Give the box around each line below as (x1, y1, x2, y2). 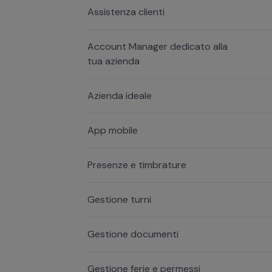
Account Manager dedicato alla (87, 39, 228, 53)
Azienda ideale (87, 89, 152, 102)
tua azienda (87, 54, 140, 67)
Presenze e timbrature (87, 158, 186, 171)
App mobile (87, 123, 138, 137)
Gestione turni (87, 192, 151, 206)
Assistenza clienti (87, 5, 165, 18)
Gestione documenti (87, 227, 178, 240)
